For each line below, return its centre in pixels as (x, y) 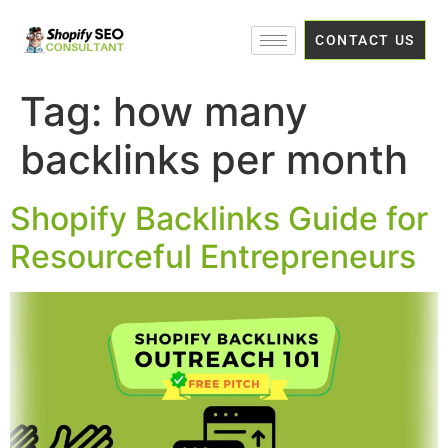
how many (210, 111)
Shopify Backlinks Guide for (219, 218)
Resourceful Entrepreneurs (213, 256)
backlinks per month (214, 159)
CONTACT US (365, 40)
